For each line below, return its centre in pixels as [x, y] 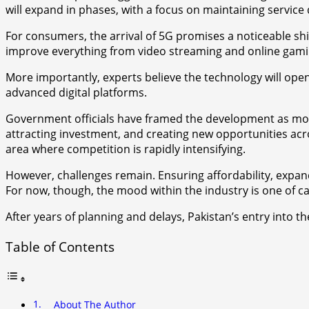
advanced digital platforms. [76, 92]
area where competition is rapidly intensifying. [126, 149]
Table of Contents [60, 247]
